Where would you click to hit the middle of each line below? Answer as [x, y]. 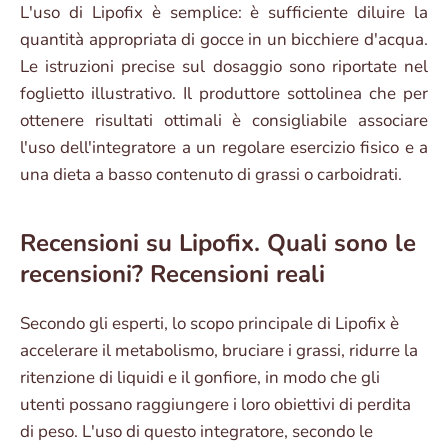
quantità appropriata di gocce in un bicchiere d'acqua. [224, 40]
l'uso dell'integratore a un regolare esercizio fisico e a [224, 148]
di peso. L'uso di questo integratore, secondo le [196, 432]
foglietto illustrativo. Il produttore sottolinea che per [224, 94]
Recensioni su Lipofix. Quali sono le [218, 243]
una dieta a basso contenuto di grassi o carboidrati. [211, 175]
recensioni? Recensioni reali [172, 274]
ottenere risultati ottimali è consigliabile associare [224, 121]
